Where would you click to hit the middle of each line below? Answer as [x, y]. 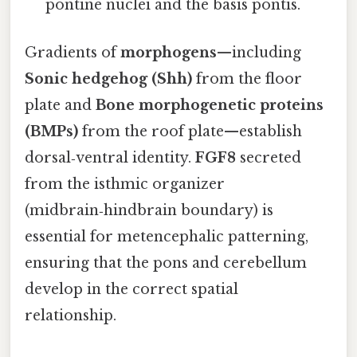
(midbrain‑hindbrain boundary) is [149, 210]
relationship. [71, 315]
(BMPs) [51, 131]
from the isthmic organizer [125, 184]
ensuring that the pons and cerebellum [166, 263]
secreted [269, 157]
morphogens [169, 52]
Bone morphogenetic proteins [210, 105]
